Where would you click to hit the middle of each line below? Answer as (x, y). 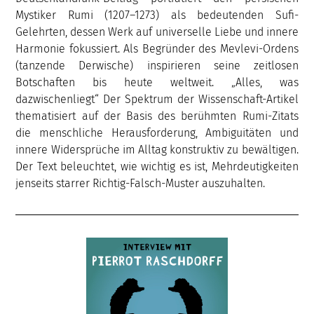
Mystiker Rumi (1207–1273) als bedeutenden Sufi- (157, 15)
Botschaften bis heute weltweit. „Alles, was (157, 82)
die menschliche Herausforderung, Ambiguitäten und (157, 132)
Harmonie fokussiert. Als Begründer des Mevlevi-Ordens (157, 48)
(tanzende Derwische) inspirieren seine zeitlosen (157, 65)
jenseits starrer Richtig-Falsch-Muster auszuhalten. (141, 183)
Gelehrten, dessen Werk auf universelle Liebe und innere (157, 32)
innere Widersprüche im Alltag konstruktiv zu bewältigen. (157, 149)
